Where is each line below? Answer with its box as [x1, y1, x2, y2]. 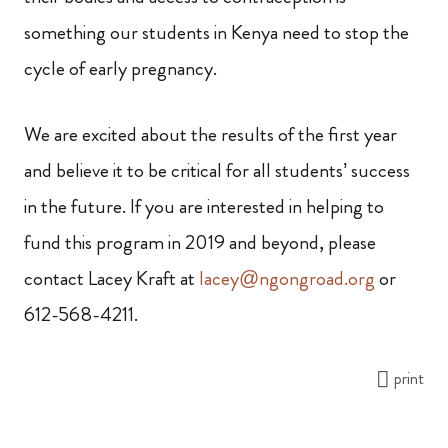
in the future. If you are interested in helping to [24, 192, 384, 221]
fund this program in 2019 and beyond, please [24, 228, 376, 257]
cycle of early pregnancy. [24, 54, 217, 83]
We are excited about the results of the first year [24, 120, 397, 149]
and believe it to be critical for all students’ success [24, 156, 410, 185]
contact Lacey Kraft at [24, 264, 199, 293]
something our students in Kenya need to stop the [24, 18, 409, 47]
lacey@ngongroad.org [199, 264, 375, 293]
